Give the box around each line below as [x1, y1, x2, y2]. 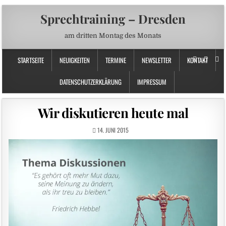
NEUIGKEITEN [60, 55, 90, 65]
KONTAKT [187, 55, 208, 65]
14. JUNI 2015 [96, 126, 129, 134]
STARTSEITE [18, 55, 44, 65]
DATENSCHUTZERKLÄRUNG [59, 77, 122, 87]
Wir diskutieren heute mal [37, 104, 189, 122]
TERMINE [105, 55, 126, 65]
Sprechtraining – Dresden [40, 11, 186, 27]
